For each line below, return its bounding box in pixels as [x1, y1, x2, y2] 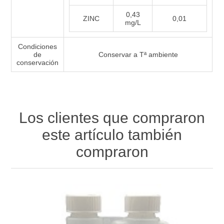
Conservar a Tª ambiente [98, 50, 178, 59]
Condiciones [18, 42, 57, 51]
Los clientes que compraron [19, 109, 205, 126]
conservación [16, 58, 59, 67]
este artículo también [42, 126, 182, 143]
